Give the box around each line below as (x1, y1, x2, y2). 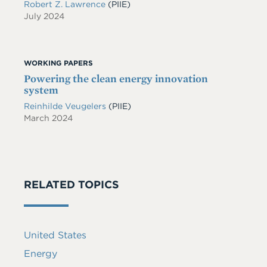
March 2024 (24, 113, 73, 123)
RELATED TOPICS (24, 178, 119, 191)
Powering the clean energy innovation (24, 72, 208, 85)
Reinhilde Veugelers (24, 101, 108, 111)
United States (24, 229, 86, 241)
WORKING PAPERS (24, 58, 93, 67)
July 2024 (24, 11, 64, 21)
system (24, 83, 58, 96)
